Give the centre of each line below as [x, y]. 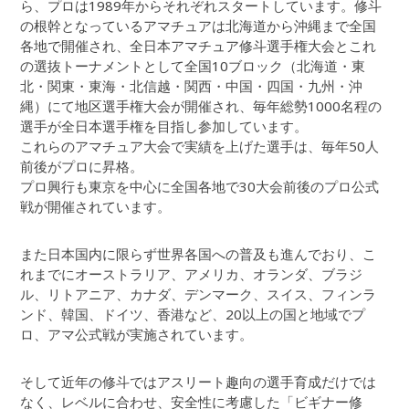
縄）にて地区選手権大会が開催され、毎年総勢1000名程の [201, 106]
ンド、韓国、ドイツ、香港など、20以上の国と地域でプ [193, 315]
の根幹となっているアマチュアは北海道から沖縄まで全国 [199, 26]
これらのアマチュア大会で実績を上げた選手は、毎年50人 [200, 147]
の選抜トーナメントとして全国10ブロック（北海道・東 [193, 66]
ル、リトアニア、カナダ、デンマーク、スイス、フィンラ [199, 294]
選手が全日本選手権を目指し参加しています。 [164, 126]
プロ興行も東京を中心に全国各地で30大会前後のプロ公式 [200, 187]
